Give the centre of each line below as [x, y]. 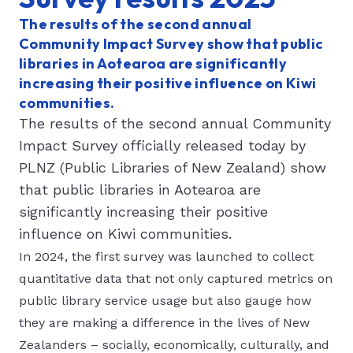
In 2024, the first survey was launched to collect [166, 256]
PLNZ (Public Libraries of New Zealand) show [173, 167]
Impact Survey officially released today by [162, 145]
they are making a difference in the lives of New [164, 323]
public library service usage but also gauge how [165, 301]
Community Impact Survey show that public [171, 44]
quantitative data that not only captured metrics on [176, 279]
